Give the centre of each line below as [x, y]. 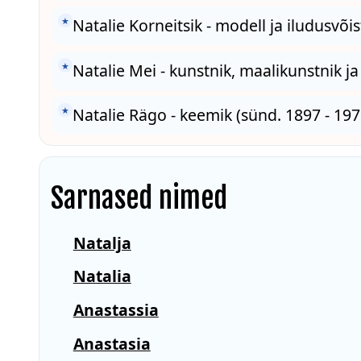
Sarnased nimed [139, 199]
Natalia [102, 276]
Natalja [102, 243]
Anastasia [112, 343]
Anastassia [116, 310]
